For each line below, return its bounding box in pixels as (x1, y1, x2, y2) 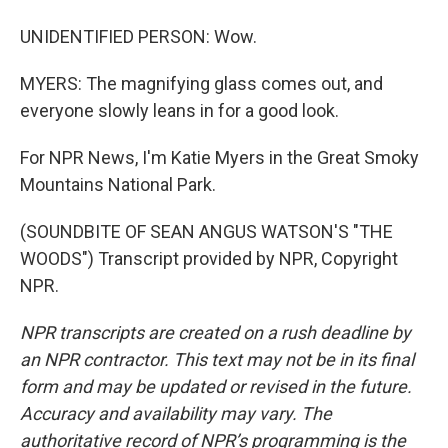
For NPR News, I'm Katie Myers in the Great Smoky (20, 147, 419, 168)
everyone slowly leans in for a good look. (20, 100, 339, 121)
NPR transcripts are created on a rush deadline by (20, 322, 411, 343)
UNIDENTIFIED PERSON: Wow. (20, 26, 257, 47)
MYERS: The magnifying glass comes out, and (20, 73, 383, 94)
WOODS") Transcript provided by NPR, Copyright (20, 248, 398, 269)
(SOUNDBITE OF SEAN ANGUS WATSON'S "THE (20, 221, 393, 242)
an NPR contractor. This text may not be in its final (20, 349, 414, 370)
